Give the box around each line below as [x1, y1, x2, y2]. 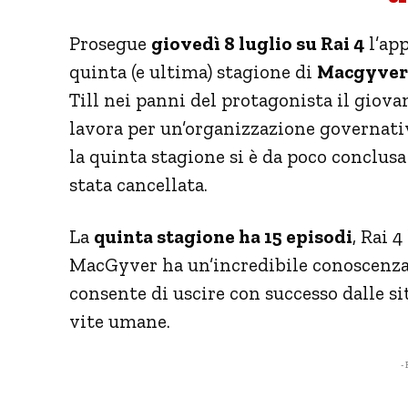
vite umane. [69, 309, 170, 332]
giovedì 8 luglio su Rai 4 [151, 31, 364, 55]
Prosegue [69, 31, 151, 55]
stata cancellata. [69, 172, 208, 196]
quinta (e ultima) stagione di [69, 59, 317, 83]
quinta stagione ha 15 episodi [94, 224, 352, 248]
